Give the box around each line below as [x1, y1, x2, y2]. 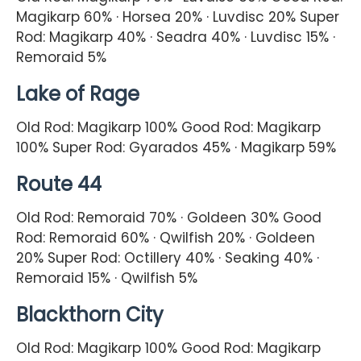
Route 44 [16, 170, 102, 197]
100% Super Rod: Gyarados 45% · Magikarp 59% [16, 137, 336, 157]
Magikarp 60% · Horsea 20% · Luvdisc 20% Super [16, 7, 339, 27]
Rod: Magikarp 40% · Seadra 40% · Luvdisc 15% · [16, 27, 335, 48]
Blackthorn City [16, 301, 164, 328]
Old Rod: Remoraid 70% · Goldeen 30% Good [16, 207, 322, 227]
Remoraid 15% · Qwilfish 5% [16, 268, 197, 288]
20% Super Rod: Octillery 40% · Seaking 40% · [16, 247, 319, 268]
